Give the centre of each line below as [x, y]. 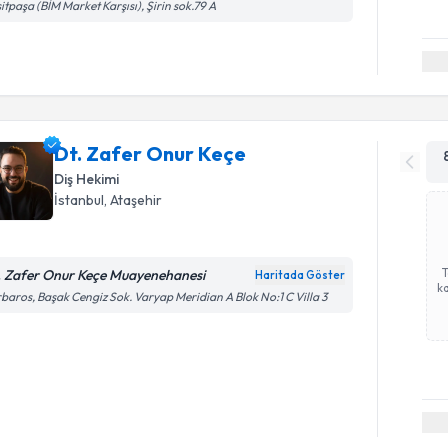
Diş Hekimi [87, 179]
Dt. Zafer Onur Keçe [150, 153]
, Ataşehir [133, 200]
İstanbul [79, 200]
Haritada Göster [300, 275]
